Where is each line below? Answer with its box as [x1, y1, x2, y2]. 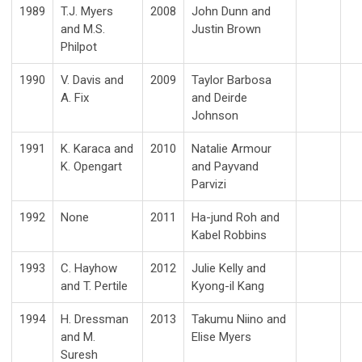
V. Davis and [61, 72, 124, 87]
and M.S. [61, 21, 105, 36]
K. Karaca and [61, 141, 133, 156]
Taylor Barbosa [192, 72, 271, 87]
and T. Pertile [61, 278, 128, 293]
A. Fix [61, 90, 89, 105]
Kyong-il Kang [192, 278, 264, 293]
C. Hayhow [61, 260, 117, 276]
